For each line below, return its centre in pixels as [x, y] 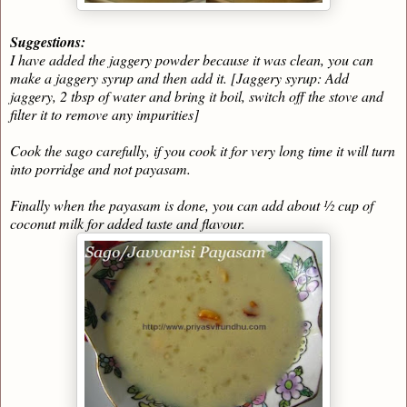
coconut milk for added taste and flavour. [128, 223]
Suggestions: [48, 42]
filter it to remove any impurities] [104, 114]
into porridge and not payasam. [100, 169]
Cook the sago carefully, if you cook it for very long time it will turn [203, 151]
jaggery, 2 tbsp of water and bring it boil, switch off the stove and [197, 96]
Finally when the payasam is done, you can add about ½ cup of [192, 205]
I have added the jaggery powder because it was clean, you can [192, 60]
